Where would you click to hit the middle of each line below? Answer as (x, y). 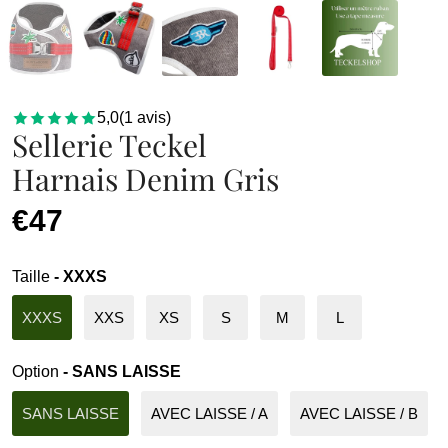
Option (37, 372)
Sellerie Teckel (109, 144)
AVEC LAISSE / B (359, 413)
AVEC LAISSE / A (209, 413)
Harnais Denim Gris (145, 178)
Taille (33, 276)
